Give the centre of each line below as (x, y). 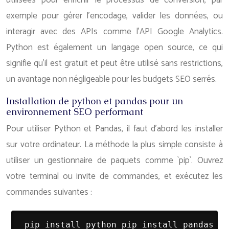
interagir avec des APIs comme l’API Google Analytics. (114, 32)
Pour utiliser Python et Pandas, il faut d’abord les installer (114, 129)
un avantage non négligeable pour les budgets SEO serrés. (111, 79)
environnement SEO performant (75, 112)
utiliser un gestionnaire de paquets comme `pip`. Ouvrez (114, 161)
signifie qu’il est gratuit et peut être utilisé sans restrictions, (114, 63)
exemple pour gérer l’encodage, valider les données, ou (114, 16)
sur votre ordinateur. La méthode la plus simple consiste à (114, 145)
